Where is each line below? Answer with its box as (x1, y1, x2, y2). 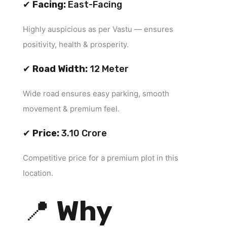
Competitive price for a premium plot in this (23, 153, 178, 163)
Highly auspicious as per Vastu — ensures (23, 24, 173, 34)
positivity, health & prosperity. (23, 39, 129, 49)
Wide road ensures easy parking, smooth (23, 88, 169, 98)
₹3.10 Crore (59, 127, 107, 139)
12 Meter (88, 63, 129, 74)
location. (23, 168, 53, 178)
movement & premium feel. (23, 103, 120, 113)
